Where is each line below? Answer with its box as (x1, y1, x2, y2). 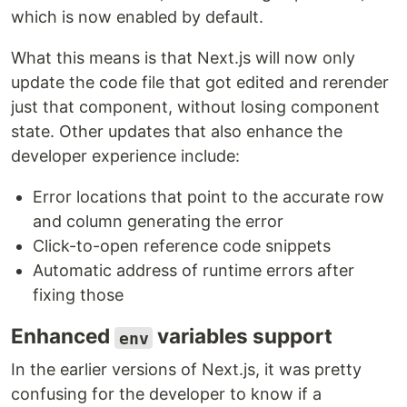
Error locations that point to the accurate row (33, 187, 384, 207)
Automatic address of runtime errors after (33, 261, 354, 281)
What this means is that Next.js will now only (11, 48, 355, 68)
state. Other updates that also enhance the (11, 122, 342, 142)
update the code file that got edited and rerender (11, 73, 389, 93)
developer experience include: (11, 146, 240, 166)
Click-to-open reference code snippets (33, 236, 331, 256)
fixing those (33, 285, 124, 305)
